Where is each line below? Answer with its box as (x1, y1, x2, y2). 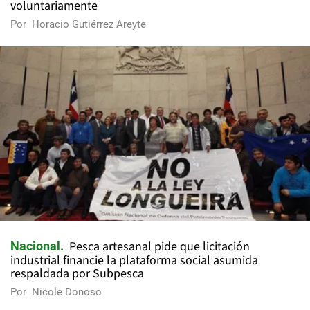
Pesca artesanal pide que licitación (69, 238, 250, 256)
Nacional (10, 239, 60, 254)
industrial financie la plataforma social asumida (10, 252, 258, 270)
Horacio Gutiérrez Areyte (32, 18, 146, 31)
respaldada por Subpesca (10, 265, 144, 283)
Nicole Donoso (32, 286, 102, 299)
